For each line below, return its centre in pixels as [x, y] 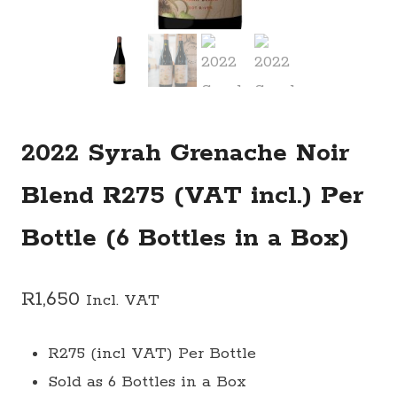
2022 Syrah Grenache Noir [185, 153]
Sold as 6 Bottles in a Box [147, 382]
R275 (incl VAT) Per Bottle [152, 354]
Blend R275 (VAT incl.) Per [192, 196]
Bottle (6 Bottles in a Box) [185, 238]
